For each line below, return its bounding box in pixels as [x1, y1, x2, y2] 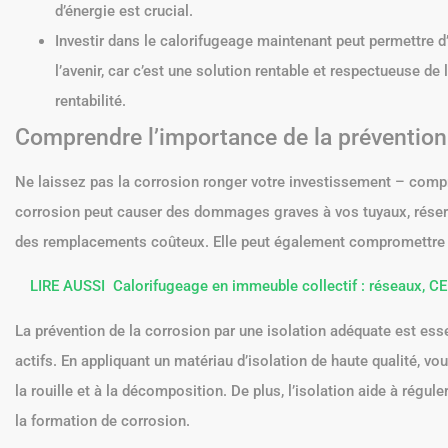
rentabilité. [55, 91, 126, 110]
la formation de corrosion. [15, 411, 190, 430]
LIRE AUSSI [30, 276, 105, 295]
